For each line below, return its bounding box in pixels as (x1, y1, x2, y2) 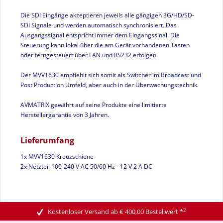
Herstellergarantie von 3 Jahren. (20, 111, 109, 119)
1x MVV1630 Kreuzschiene (20, 152, 94, 161)
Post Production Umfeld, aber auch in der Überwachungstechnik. (20, 81, 199, 89)
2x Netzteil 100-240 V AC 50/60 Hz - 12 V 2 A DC (20, 162, 152, 171)
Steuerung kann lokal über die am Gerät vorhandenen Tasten (20, 41, 190, 49)
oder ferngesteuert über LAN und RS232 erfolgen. (20, 51, 158, 59)
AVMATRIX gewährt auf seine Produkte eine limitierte (20, 101, 167, 109)
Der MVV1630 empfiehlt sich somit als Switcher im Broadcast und (20, 71, 201, 79)
